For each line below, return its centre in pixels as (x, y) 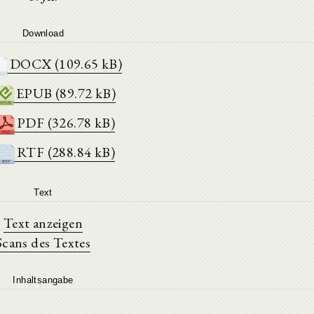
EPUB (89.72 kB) (66, 93)
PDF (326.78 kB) (66, 123)
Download (43, 33)
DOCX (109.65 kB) (66, 64)
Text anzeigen (43, 223)
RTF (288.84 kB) (66, 152)
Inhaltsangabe (43, 280)
